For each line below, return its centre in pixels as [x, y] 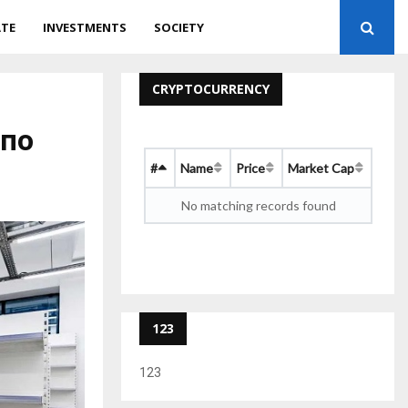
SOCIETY [179, 27]
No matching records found [258, 205]
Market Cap [321, 168]
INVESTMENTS [85, 27]
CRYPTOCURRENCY [211, 89]
